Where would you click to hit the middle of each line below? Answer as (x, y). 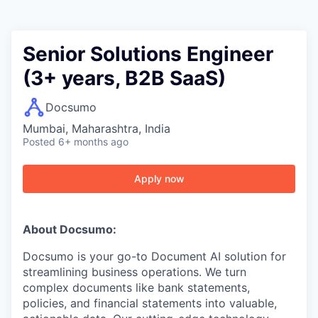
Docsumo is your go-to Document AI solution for (154, 256)
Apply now (159, 179)
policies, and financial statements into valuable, (150, 303)
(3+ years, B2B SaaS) (124, 78)
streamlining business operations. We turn (135, 272)
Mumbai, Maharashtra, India (97, 128)
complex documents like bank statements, (136, 287)
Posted (39, 142)
